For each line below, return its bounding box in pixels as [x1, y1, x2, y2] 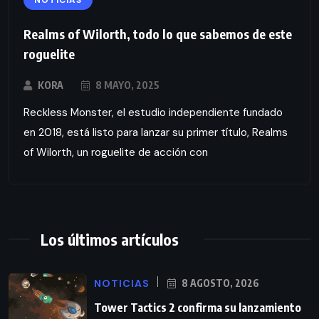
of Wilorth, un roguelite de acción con [23, 145, 208, 159]
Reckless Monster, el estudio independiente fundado [23, 105, 283, 120]
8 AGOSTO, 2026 [179, 276, 259, 289]
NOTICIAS [94, 276, 150, 290]
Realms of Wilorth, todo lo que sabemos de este [23, 25, 292, 42]
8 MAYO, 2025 [93, 78, 159, 91]
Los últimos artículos [41, 229, 179, 249]
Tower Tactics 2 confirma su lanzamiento [94, 300, 301, 315]
